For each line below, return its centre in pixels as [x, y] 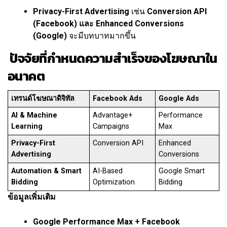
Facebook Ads [118, 99]
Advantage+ [113, 116]
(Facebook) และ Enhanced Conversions [108, 24]
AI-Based [108, 171]
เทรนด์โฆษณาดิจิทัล [43, 99]
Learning [27, 127]
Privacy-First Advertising [81, 12]
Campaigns [111, 127]
